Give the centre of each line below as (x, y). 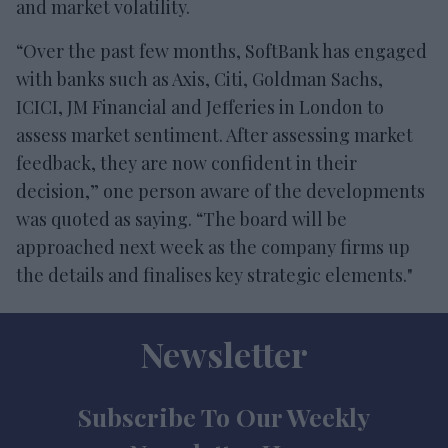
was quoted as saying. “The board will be (181, 218)
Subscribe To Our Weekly (224, 416)
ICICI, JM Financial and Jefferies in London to (200, 106)
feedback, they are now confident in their (186, 162)
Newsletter (224, 353)
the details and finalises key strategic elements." (214, 274)
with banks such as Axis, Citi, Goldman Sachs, (199, 78)
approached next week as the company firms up (213, 246)
